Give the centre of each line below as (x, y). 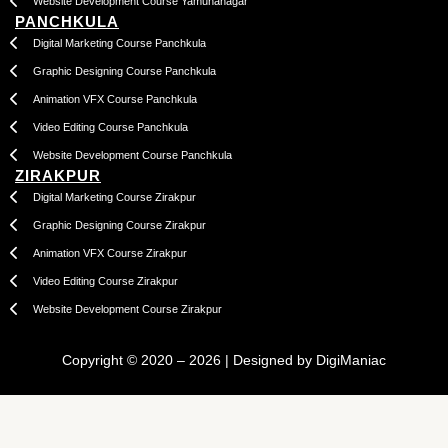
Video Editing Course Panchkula (110, 126)
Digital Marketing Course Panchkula (119, 42)
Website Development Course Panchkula (132, 154)
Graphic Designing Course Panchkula (124, 70)
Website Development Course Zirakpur (127, 308)
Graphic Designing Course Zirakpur (119, 224)
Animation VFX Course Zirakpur (109, 252)
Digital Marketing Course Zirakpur (114, 196)
